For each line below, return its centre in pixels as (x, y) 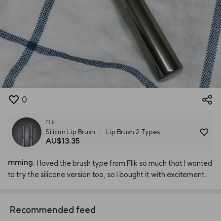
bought (131, 174)
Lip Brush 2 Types (133, 132)
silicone (53, 174)
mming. (21, 162)
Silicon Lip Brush (70, 132)
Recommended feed (53, 210)
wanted (200, 163)
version (79, 174)
